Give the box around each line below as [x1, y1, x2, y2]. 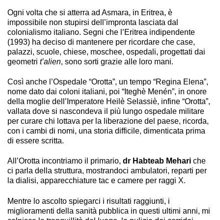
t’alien [40, 57, 61, 66]
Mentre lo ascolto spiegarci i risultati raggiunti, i [7, 196, 170, 205]
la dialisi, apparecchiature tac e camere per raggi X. [7, 176, 186, 185]
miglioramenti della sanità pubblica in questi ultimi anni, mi [7, 206, 210, 215]
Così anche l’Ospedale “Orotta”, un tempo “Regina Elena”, [7, 78, 208, 86]
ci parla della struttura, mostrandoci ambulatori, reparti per [7, 166, 207, 175]
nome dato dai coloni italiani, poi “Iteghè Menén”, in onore [7, 87, 207, 96]
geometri [7, 57, 40, 66]
